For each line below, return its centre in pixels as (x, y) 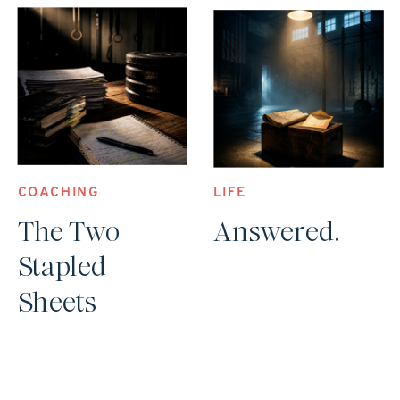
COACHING (58, 193)
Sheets (57, 302)
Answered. (277, 233)
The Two (69, 233)
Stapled (62, 267)
